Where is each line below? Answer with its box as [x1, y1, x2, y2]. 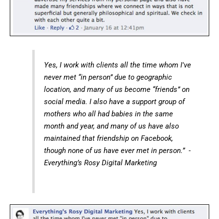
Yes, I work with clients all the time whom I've [44, 60, 191, 69]
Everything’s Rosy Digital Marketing [44, 158, 157, 167]
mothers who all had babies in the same [44, 109, 173, 118]
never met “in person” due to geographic [44, 72, 172, 82]
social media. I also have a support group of [44, 97, 185, 106]
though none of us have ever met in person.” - [44, 146, 191, 155]
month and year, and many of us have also [44, 121, 179, 131]
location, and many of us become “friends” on [44, 85, 190, 94]
